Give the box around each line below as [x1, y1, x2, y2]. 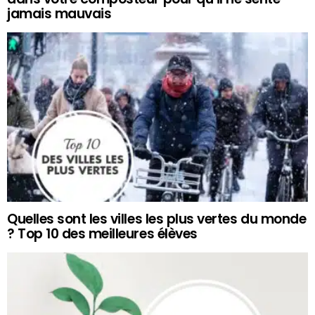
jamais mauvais [7, 4, 112, 23]
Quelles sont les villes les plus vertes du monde [7, 209, 307, 229]
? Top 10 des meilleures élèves [7, 224, 198, 243]
